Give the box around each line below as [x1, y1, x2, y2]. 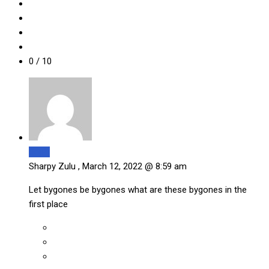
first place [29, 198, 68, 210]
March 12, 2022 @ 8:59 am [80, 160, 187, 172]
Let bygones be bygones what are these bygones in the [29, 184, 247, 195]
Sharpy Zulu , [29, 160, 80, 172]
